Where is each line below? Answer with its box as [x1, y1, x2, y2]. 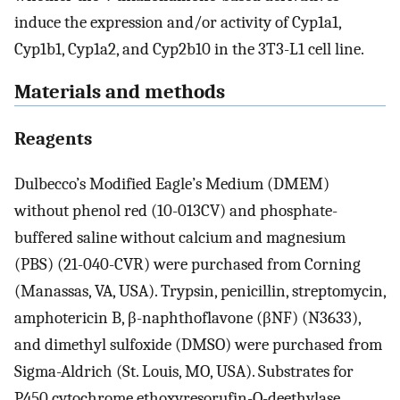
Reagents [14, 127, 92, 149]
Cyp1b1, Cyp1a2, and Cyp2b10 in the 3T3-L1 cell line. [14, 38, 364, 59]
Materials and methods [14, 80, 225, 104]
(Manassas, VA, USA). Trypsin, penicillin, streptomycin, [14, 280, 386, 301]
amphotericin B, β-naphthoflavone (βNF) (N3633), [14, 307, 361, 328]
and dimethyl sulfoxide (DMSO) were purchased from [14, 334, 382, 354]
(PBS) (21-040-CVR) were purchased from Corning [14, 254, 361, 274]
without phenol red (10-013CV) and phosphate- [14, 200, 337, 221]
